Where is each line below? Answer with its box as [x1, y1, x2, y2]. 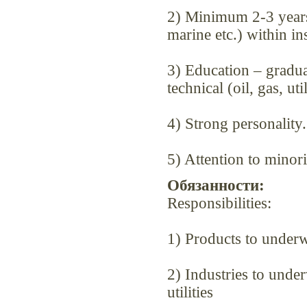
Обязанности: [167, 177, 265, 195]
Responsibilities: [167, 195, 271, 212]
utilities [167, 284, 213, 302]
